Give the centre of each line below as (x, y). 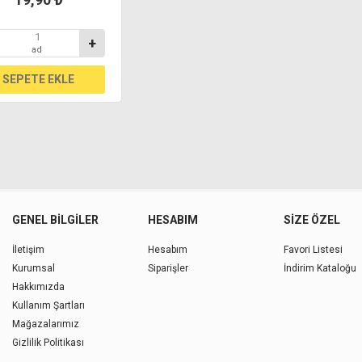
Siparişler (168, 268)
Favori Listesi (313, 249)
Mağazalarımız (46, 324)
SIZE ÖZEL (311, 219)
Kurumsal (34, 268)
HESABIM (173, 219)
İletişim (29, 249)
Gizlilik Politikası (48, 342)
